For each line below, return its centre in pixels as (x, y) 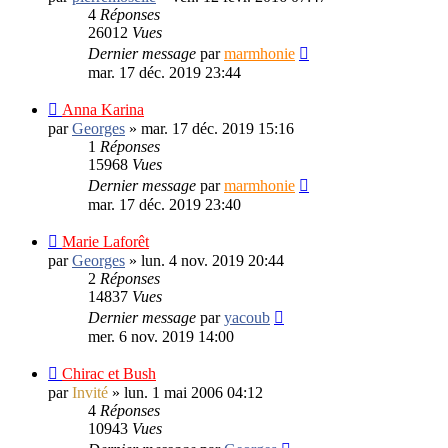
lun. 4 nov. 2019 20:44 (212, 260)
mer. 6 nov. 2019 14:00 (161, 336)
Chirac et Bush (109, 373)
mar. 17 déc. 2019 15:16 (217, 128)
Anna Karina (103, 109)
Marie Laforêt (105, 241)
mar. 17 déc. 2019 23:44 (164, 72)
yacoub (247, 317)
